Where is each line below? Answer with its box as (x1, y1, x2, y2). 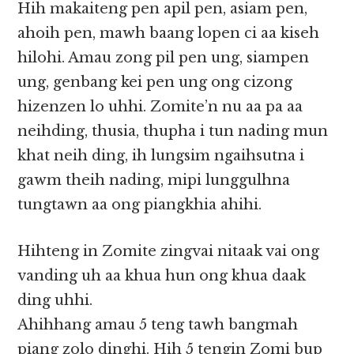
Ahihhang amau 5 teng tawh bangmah (17, 316, 299, 334)
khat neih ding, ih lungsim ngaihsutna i (17, 147, 305, 165)
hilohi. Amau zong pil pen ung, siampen (17, 49, 310, 67)
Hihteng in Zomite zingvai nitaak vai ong (17, 243, 320, 261)
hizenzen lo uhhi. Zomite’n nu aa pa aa (17, 98, 303, 116)
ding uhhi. (17, 292, 93, 310)
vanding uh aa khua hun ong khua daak (17, 267, 307, 285)
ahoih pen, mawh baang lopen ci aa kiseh (17, 24, 320, 43)
